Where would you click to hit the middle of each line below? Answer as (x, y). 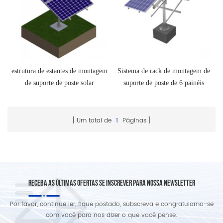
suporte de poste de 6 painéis (164, 83)
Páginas (133, 121)
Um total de (95, 121)
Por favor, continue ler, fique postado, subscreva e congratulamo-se (111, 205)
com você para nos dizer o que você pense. (111, 216)
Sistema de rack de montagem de (164, 71)
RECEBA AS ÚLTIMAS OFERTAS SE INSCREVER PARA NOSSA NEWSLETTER (111, 184)
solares (164, 95)
